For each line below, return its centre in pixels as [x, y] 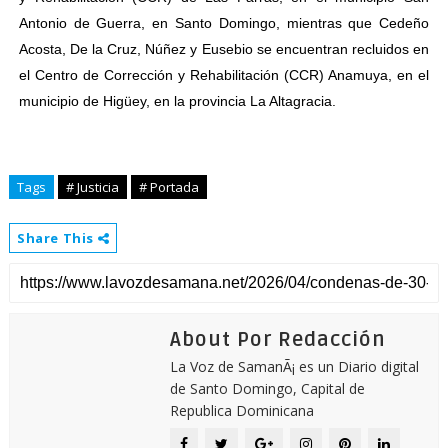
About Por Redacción [277, 340]
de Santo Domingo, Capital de [267, 388]
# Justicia [92, 187]
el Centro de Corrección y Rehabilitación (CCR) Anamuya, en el [224, 75]
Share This [57, 238]
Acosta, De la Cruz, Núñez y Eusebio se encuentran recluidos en [224, 49]
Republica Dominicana [241, 410]
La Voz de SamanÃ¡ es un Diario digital [294, 366]
